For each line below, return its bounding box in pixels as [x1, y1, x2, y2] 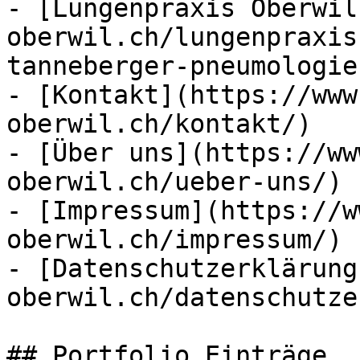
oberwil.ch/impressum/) [6, 225, 342, 254]
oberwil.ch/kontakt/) [6, 109, 312, 138]
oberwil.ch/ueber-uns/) [6, 167, 342, 196]
